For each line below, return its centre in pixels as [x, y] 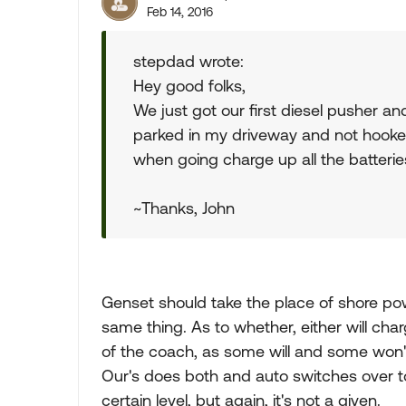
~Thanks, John [184, 208]
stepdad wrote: [188, 61]
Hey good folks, [189, 86]
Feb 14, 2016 [180, 12]
